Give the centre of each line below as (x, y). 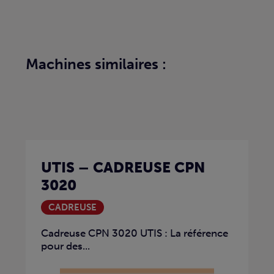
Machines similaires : (96, 64)
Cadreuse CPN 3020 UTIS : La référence (135, 233)
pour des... (65, 246)
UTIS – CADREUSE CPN (123, 167)
